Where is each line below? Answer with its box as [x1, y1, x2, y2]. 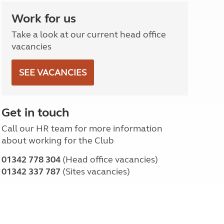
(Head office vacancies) [62, 154, 158, 165]
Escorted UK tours [48, 46, 105, 55]
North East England [48, 13, 110, 22]
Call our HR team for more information [1, 123, 162, 134]
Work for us [11, 11, 76, 26]
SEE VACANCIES [18, 67, 86, 78]
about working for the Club [1, 135, 114, 146]
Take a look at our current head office [11, 29, 166, 40]
